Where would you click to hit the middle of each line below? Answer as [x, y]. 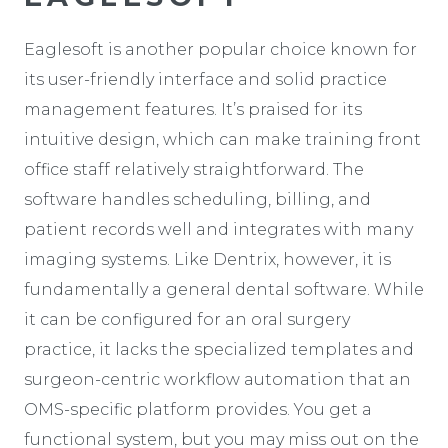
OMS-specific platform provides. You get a [198, 409]
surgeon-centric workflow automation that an [217, 379]
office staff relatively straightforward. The [194, 169]
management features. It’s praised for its [193, 109]
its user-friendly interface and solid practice [205, 79]
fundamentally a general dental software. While [224, 289]
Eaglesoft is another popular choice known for [220, 49]
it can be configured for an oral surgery [187, 319]
